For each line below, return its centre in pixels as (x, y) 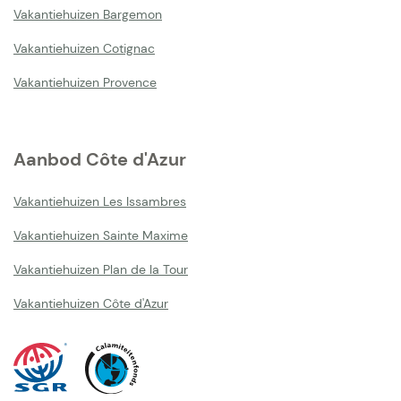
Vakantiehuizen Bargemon (88, 15)
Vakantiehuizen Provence (85, 83)
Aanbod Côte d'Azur (100, 160)
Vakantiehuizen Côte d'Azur (91, 304)
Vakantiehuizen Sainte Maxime (101, 236)
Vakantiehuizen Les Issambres (100, 202)
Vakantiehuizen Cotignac (84, 49)
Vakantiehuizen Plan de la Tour (101, 270)
